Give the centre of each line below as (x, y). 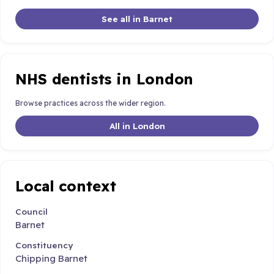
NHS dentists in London (105, 79)
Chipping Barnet (51, 258)
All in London (137, 125)
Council (31, 212)
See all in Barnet (137, 19)
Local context (66, 186)
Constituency (44, 245)
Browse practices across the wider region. (91, 103)
